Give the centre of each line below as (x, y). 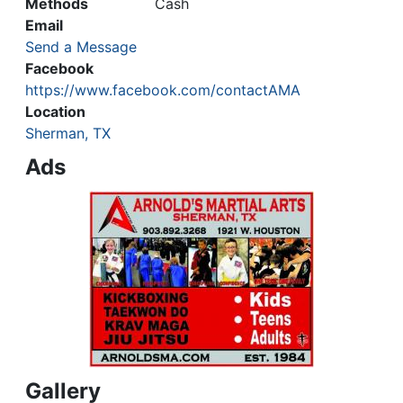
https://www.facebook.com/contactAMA (163, 90)
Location (55, 111)
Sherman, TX (68, 133)
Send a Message (81, 46)
